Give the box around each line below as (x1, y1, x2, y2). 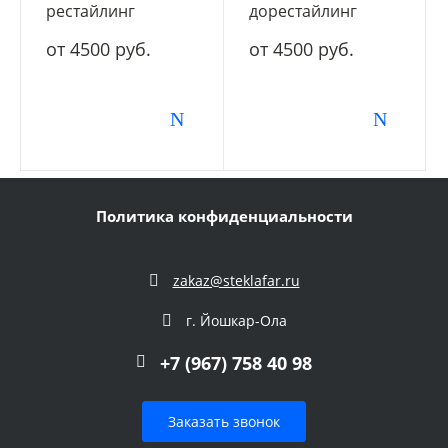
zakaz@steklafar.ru (172, 270, 300, 290)
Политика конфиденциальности (95, 205, 353, 226)
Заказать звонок (168, 411, 280, 431)
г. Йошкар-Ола (185, 310, 287, 330)
